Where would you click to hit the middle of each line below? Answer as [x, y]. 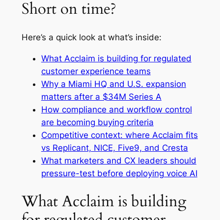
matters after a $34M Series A [101, 96]
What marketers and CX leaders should [119, 160]
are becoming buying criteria [97, 122]
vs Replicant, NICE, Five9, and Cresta [114, 148]
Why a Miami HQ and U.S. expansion [113, 84]
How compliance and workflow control [116, 109]
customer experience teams [96, 71]
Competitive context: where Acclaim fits [119, 135]
